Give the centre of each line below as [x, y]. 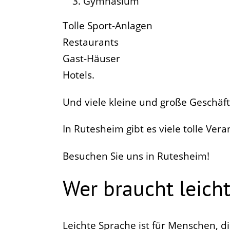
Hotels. [79, 75]
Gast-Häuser [91, 58]
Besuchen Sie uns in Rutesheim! [136, 156]
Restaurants [91, 42]
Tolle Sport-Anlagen [108, 25]
